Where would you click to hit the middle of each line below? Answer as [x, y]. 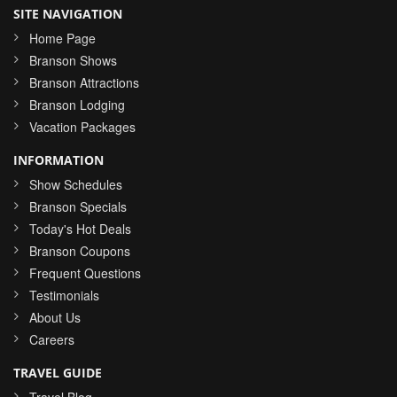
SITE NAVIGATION [68, 14]
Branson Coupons [80, 251]
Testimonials [64, 296]
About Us [55, 318]
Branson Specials [78, 207]
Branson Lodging [77, 105]
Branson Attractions [84, 83]
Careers [52, 340]
